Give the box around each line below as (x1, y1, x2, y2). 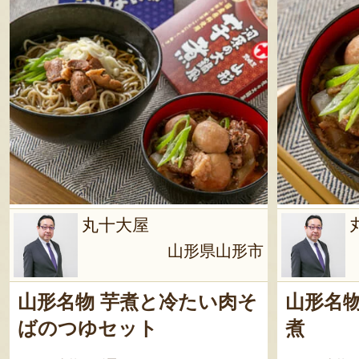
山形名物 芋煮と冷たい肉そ (18, 291, 257, 313)
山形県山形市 (167, 242, 264, 260)
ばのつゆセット (18, 317, 158, 340)
